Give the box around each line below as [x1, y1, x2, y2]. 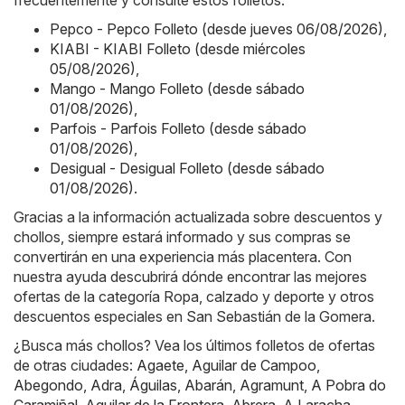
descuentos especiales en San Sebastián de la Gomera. [14, 307, 375, 326]
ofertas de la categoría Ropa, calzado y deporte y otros [14, 287, 374, 306]
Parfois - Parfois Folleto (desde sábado [50, 119, 306, 138]
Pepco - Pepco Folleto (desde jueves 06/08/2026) [50, 20, 383, 39]
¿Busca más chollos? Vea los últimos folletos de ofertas [14, 336, 375, 355]
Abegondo [14, 376, 83, 395]
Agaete [137, 356, 184, 375]
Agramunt [240, 376, 304, 395]
